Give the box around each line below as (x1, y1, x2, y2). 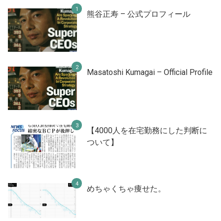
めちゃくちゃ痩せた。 (87, 184, 166, 194)
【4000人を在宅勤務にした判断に (87, 126, 207, 136)
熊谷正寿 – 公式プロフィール (87, 9, 190, 19)
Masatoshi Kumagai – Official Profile (87, 68, 213, 77)
